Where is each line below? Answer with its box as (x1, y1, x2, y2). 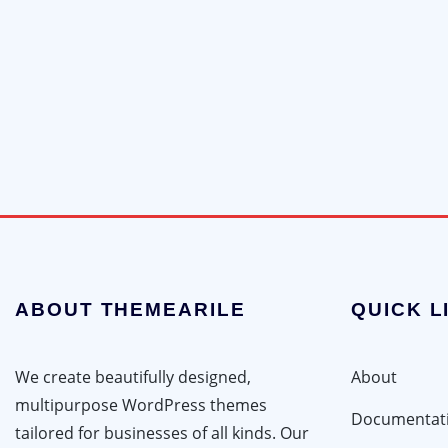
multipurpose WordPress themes (15, 393, 267, 416)
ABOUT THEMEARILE (15, 298, 246, 320)
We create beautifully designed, (15, 365, 251, 388)
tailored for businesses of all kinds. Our (15, 421, 309, 444)
